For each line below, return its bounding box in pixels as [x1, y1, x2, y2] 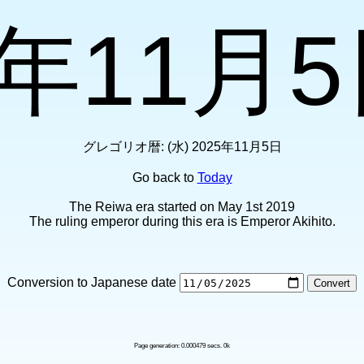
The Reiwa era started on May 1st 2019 [69, 200, 295, 214]
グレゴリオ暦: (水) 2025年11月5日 [82, 140, 282, 154]
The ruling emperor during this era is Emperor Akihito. [28, 214, 336, 228]
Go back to [132, 171, 197, 184]
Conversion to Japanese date [7, 275, 180, 289]
